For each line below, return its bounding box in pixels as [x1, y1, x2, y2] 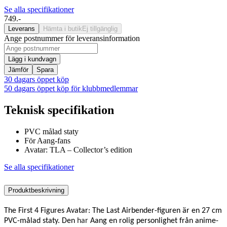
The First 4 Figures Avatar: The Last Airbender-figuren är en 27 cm [4, 206, 222, 215]
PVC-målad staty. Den [4, 216, 75, 225]
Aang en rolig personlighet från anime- [90, 216, 218, 225]
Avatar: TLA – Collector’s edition [24, 145, 132, 154]
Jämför [8, 65, 28, 73]
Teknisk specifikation [4, 103, 114, 117]
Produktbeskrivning [8, 186, 64, 194]
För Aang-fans [24, 136, 70, 145]
